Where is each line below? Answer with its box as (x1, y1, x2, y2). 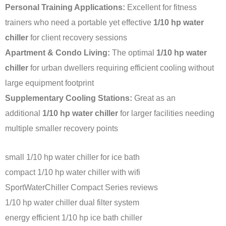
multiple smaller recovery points (5, 124, 118, 133)
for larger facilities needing (118, 108, 214, 118)
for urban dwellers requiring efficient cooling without (28, 63, 214, 73)
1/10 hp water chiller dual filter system (5, 198, 139, 207)
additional (5, 108, 42, 118)
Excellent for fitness (125, 3, 197, 12)
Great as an (132, 93, 176, 103)
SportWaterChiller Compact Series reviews (5, 183, 158, 192)
